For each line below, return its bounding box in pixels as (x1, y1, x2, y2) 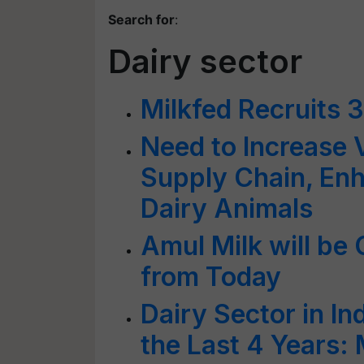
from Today (141, 261, 281, 292)
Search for (108, 11, 175, 28)
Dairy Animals (141, 193, 313, 224)
